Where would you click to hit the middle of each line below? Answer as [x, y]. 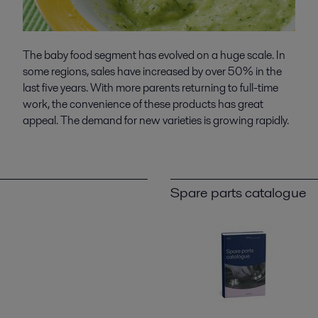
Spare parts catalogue [238, 192]
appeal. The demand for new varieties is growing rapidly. [155, 121]
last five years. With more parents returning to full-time [150, 88]
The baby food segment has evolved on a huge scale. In [154, 55]
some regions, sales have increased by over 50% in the [152, 72]
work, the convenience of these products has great [143, 104]
